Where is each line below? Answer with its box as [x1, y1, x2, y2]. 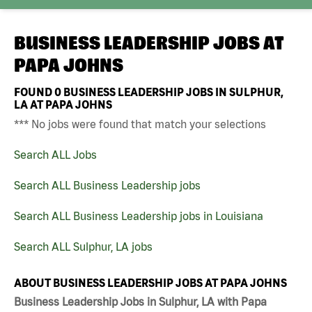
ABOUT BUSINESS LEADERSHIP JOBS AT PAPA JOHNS [14, 276, 287, 289]
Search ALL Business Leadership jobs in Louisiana [14, 209, 263, 222]
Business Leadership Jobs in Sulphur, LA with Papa [14, 295, 267, 309]
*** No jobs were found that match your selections [14, 117, 266, 130]
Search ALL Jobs [14, 148, 97, 161]
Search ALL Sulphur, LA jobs [14, 240, 153, 253]
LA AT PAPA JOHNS [14, 97, 112, 111]
